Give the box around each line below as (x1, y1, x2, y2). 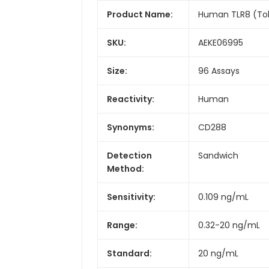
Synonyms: (107, 121, 154, 133)
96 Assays (198, 64, 240, 77)
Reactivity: (107, 92, 154, 105)
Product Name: (107, 8, 173, 20)
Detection (107, 149, 152, 162)
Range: (107, 219, 138, 231)
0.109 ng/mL (198, 190, 249, 203)
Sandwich (198, 149, 238, 162)
